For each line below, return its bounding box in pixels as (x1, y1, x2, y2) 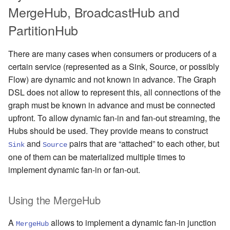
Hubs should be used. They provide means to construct (8, 125, 208, 137)
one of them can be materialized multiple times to (8, 151, 185, 163)
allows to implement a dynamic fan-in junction (49, 217, 216, 229)
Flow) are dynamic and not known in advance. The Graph (8, 73, 216, 86)
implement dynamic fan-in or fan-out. (8, 164, 140, 176)
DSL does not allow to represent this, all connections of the (8, 86, 221, 99)
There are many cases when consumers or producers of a (8, 48, 217, 60)
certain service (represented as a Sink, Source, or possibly (8, 61, 219, 73)
